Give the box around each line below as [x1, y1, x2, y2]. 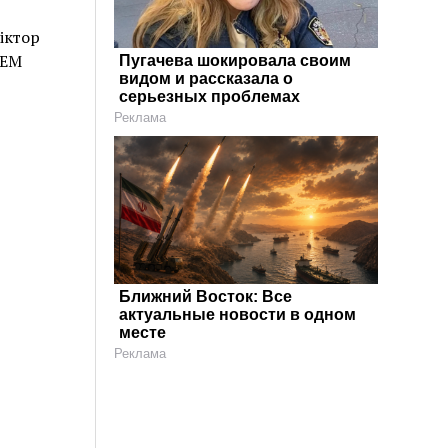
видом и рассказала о [119, 70, 294, 88]
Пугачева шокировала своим [119, 52, 352, 70]
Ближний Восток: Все [119, 288, 293, 306]
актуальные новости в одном [119, 306, 357, 324]
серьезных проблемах [119, 88, 301, 106]
